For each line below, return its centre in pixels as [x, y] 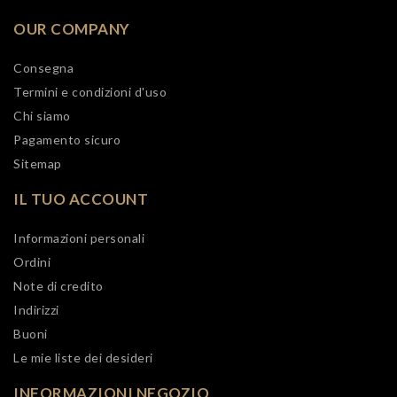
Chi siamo [42, 115]
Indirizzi [36, 309]
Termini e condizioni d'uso [90, 91]
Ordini [32, 261]
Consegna [43, 67]
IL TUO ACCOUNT [81, 198]
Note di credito [58, 285]
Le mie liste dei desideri [83, 357]
